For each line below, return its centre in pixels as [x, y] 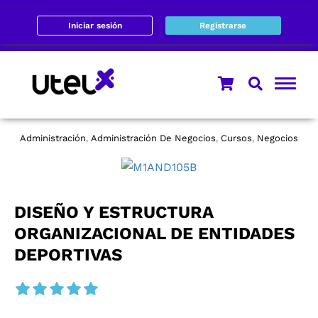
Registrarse [223, 26]
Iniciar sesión [95, 26]
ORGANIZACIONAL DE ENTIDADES [154, 234]
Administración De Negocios [153, 138]
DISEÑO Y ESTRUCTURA [114, 213]
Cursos [236, 138]
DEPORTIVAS [68, 255]
